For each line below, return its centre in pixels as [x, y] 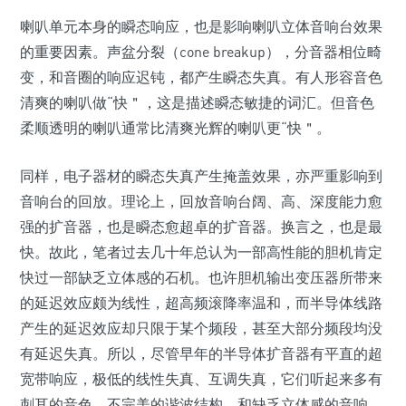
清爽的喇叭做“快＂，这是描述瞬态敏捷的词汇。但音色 [197, 102]
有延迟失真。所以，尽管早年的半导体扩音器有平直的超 [201, 353]
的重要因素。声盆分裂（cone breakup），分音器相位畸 [201, 52]
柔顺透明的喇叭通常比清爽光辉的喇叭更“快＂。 [175, 128]
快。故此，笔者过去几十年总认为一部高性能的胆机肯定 [201, 252]
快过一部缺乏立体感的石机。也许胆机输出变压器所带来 [201, 277]
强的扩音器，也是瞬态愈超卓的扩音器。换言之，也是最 [201, 227]
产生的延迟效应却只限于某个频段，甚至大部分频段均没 [201, 328]
